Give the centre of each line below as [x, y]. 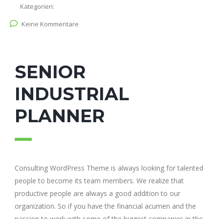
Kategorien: [37, 6]
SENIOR [50, 72]
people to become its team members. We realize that [99, 181]
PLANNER [60, 116]
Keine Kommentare [50, 24]
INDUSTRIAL [72, 94]
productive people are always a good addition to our [98, 193]
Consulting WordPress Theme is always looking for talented [109, 168]
